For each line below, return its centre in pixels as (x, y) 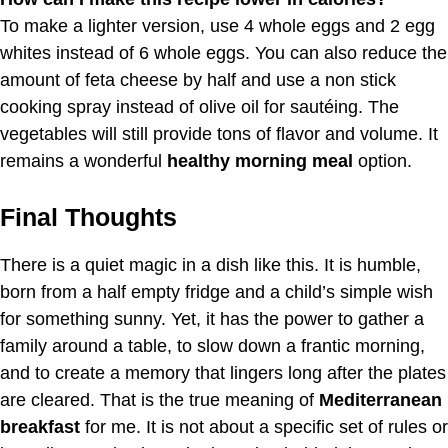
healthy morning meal (260, 160)
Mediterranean (380, 399)
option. (382, 160)
